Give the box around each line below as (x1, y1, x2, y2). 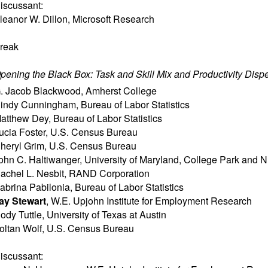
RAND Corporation (69, 166, 150, 180)
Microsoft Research (72, 12, 154, 26)
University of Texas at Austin (47, 208, 166, 221)
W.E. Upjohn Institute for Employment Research (51, 194, 252, 208)
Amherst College (86, 84, 157, 98)
